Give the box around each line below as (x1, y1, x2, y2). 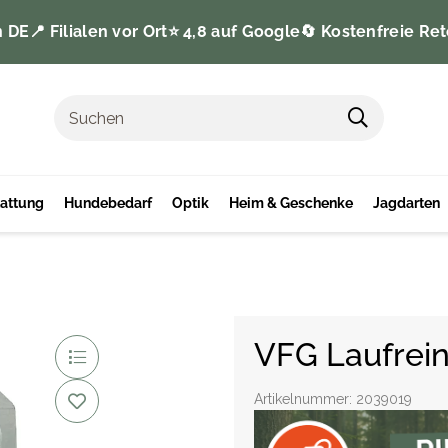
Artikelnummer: (254, 390, 356, 407)
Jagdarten (373, 195, 440, 212)
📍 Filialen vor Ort (29, 22, 168, 41)
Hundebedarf (64, 195, 152, 212)
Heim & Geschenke (229, 195, 353, 212)
